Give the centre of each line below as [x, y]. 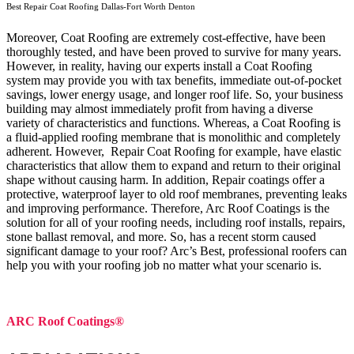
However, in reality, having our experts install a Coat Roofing [159, 66]
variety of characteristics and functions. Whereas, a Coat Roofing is [173, 122]
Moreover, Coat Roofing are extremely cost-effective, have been [166, 37]
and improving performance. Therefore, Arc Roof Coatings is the [168, 208]
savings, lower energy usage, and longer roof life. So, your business [175, 94]
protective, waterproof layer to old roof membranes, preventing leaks [177, 194]
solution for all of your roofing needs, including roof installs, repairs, [176, 222]
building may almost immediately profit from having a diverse [160, 108]
